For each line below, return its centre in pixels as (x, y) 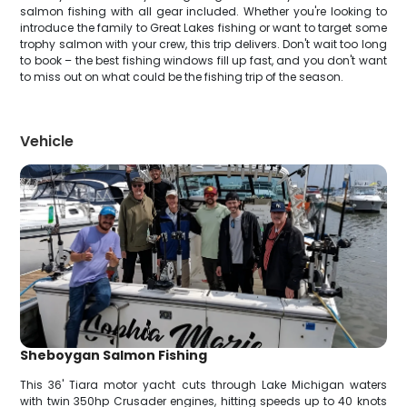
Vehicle (47, 141)
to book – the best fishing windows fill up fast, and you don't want (203, 60)
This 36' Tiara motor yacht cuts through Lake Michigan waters (203, 384)
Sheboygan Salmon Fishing (114, 355)
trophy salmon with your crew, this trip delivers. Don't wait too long (203, 44)
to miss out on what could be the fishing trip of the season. (182, 77)
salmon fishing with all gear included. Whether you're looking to (203, 11)
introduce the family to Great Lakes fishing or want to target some (203, 28)
